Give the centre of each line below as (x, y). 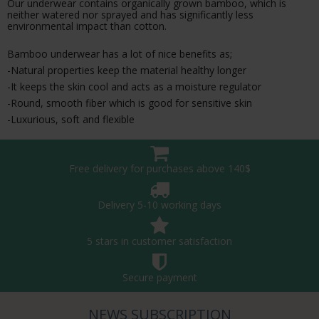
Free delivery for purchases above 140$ (159, 168)
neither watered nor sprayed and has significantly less (130, 14)
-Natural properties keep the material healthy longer (127, 70)
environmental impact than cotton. (87, 26)
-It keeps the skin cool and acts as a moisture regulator (134, 86)
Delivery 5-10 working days (159, 204)
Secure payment (159, 277)
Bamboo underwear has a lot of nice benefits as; (120, 53)
